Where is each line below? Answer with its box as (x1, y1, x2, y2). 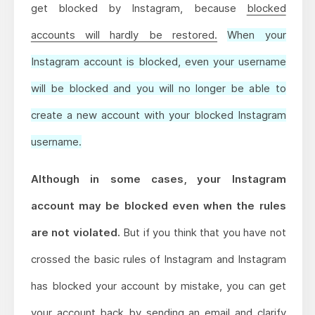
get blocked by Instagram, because (30, 1, 247, 15)
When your (227, 28, 286, 42)
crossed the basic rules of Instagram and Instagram (30, 252, 286, 266)
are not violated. (30, 226, 120, 240)
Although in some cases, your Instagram (30, 172, 286, 186)
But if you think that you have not (120, 226, 286, 240)
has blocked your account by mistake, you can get (30, 279, 286, 293)
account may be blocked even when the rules (30, 199, 286, 213)
